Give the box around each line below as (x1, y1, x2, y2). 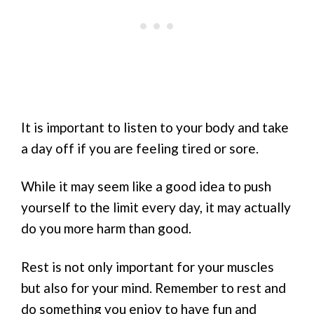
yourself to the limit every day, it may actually (21, 199, 291, 216)
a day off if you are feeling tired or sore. (21, 139, 259, 156)
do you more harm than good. (21, 220, 191, 237)
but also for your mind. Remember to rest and (21, 280, 286, 296)
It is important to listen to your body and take (21, 118, 289, 135)
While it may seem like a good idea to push (21, 178, 271, 195)
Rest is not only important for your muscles (21, 259, 274, 275)
